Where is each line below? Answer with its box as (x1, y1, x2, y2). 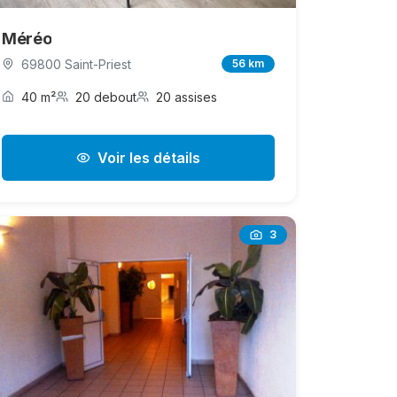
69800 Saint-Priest (21, 56, 131, 72)
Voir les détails (97, 148, 200, 167)
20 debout (75, 89, 136, 105)
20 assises (156, 89, 217, 105)
